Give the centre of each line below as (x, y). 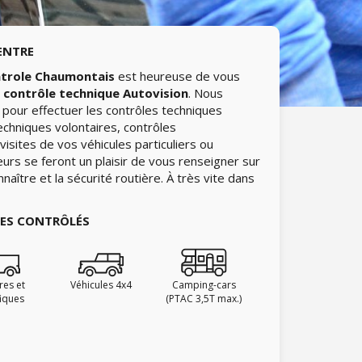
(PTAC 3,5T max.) (204, 299)
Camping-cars (204, 285)
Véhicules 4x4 (101, 285)
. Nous (206, 93)
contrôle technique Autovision (96, 93)
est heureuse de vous (177, 76)
